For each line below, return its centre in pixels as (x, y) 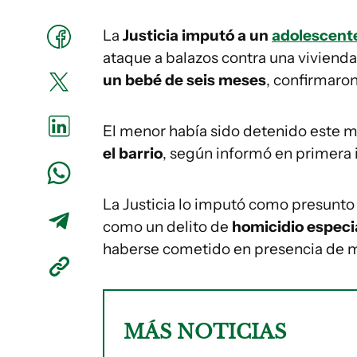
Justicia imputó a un (196, 35)
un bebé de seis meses (184, 80)
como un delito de (167, 227)
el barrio (133, 153)
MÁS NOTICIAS (205, 332)
